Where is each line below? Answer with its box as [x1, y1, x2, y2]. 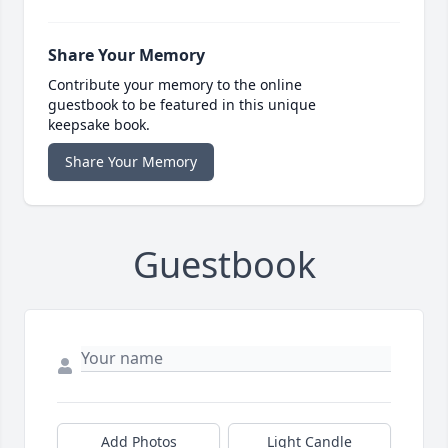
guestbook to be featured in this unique [48, 95, 316, 115]
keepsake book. [48, 115, 150, 135]
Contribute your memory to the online [48, 75, 302, 95]
